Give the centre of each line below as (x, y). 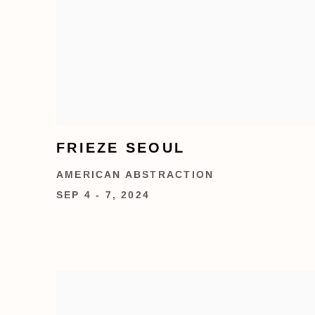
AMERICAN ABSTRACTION (135, 174)
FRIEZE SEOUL (121, 147)
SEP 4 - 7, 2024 (103, 195)
